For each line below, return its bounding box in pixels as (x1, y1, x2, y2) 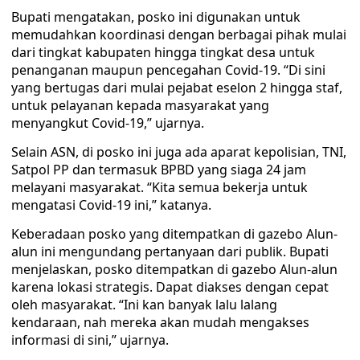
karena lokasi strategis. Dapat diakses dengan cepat (11, 278, 329, 296)
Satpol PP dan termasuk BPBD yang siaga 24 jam (11, 161, 306, 178)
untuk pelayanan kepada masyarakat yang (11, 96, 269, 114)
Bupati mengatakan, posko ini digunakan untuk (11, 8, 301, 26)
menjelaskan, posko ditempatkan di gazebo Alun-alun (11, 260, 337, 278)
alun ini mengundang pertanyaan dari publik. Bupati (11, 243, 329, 260)
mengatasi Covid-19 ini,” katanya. (11, 196, 211, 214)
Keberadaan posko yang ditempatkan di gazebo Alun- (11, 225, 337, 243)
